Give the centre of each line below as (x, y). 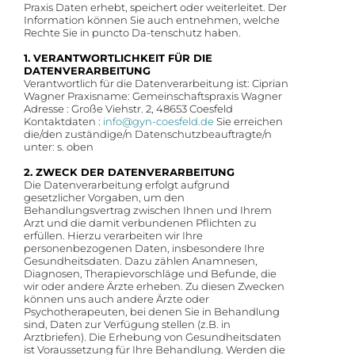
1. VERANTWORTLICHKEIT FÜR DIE (118, 58)
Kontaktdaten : (63, 122)
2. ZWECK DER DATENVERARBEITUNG (129, 172)
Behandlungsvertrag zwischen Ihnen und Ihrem (148, 210)
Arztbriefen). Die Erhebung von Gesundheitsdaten (153, 337)
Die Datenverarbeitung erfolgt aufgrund (127, 185)
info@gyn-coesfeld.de (158, 122)
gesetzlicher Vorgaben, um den (104, 198)
